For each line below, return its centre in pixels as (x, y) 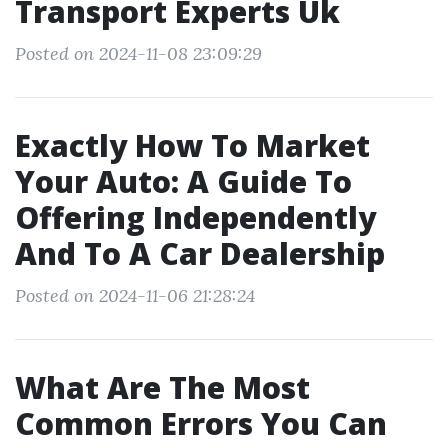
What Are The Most (162, 387)
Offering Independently (195, 217)
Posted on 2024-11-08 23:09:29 (138, 53)
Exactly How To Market (192, 145)
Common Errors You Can (201, 423)
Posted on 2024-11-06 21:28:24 (135, 295)
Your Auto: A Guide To (183, 181)
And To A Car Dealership (200, 253)
